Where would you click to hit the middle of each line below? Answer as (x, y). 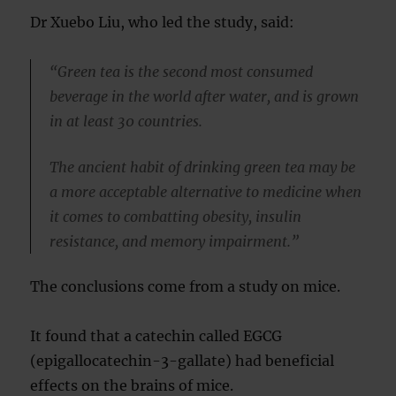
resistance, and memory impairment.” (174, 241)
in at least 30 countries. (126, 121)
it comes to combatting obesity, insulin (175, 216)
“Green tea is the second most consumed (181, 72)
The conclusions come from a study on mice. (186, 287)
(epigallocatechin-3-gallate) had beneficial (183, 361)
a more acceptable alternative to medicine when (205, 191)
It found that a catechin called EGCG (156, 336)
